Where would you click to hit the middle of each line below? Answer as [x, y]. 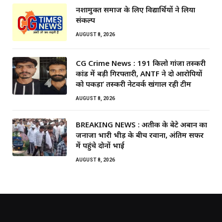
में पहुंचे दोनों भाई [100, 145]
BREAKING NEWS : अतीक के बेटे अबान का [141, 125]
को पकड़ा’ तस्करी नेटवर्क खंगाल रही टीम [134, 84]
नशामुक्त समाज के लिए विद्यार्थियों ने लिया [136, 10]
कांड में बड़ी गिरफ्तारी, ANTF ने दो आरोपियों [139, 74]
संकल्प [85, 20]
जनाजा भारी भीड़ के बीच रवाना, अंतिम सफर [140, 135]
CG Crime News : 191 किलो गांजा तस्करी [141, 63]
